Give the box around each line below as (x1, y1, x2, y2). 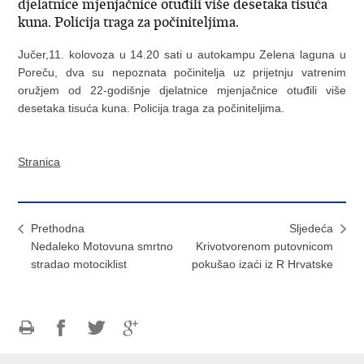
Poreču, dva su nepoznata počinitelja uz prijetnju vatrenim (18, 66, 346, 79)
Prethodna (31, 222, 85, 235)
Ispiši (18, 339, 45, 352)
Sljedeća (288, 222, 333, 235)
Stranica (18, 155, 61, 168)
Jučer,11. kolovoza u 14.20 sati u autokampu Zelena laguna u (18, 48, 346, 61)
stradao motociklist (31, 258, 128, 271)
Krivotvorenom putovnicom (195, 240, 333, 253)
